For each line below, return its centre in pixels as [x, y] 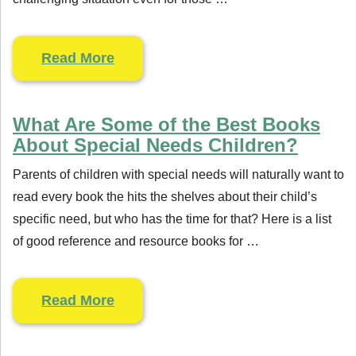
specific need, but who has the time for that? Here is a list [172, 219]
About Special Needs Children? [155, 145]
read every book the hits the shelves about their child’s [165, 197]
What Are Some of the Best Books [166, 124]
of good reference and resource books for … [136, 241]
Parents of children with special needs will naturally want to [178, 174]
